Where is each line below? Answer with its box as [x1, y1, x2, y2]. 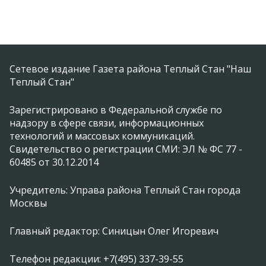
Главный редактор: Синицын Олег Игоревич [9, 224, 218, 238]
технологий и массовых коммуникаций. [9, 129, 195, 143]
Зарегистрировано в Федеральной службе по [9, 103, 222, 117]
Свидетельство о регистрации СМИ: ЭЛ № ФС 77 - [9, 142, 242, 156]
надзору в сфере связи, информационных [9, 116, 204, 130]
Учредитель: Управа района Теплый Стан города [9, 183, 240, 197]
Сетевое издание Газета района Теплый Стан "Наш [9, 62, 251, 76]
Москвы [9, 197, 47, 210]
